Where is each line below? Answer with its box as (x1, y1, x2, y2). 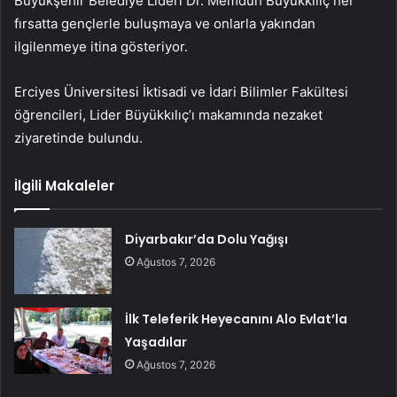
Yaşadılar (125, 333, 188, 352)
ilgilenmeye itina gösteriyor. (14, 38, 188, 56)
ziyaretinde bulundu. (14, 129, 143, 147)
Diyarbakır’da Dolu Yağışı (125, 230, 289, 249)
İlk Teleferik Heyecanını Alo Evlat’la (125, 310, 348, 329)
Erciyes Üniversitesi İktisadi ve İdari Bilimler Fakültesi (14, 83, 348, 101)
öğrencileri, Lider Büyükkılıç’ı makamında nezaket (14, 106, 323, 124)
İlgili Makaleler (14, 176, 114, 196)
